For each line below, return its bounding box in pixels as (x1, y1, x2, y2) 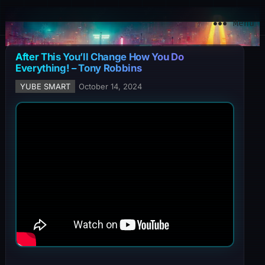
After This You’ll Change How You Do (15, 51, 184, 63)
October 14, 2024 (78, 82, 142, 91)
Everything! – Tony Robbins (15, 62, 142, 74)
